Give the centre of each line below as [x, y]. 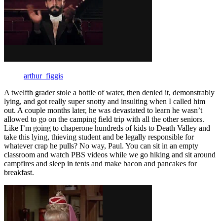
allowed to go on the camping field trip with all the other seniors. [104, 119]
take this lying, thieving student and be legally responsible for [99, 137]
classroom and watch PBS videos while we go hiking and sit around [110, 154]
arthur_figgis [43, 75]
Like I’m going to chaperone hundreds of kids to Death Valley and [107, 128]
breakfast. [19, 172]
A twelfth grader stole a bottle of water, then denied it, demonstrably [109, 92]
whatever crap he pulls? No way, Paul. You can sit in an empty [101, 146]
